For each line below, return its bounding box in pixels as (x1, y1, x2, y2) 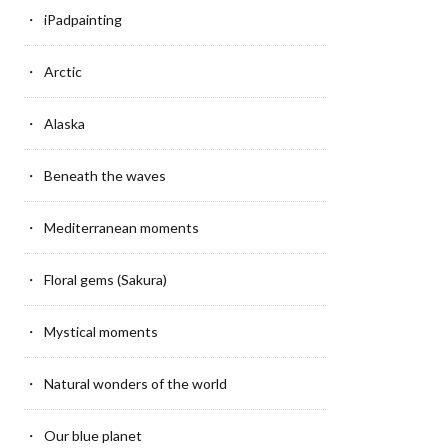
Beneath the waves (43, 167, 166, 185)
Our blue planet (43, 427, 142, 445)
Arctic (43, 63, 82, 81)
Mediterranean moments (43, 219, 199, 237)
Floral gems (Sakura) (43, 271, 167, 289)
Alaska (43, 115, 85, 133)
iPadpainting (43, 11, 122, 29)
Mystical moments (43, 323, 158, 341)
